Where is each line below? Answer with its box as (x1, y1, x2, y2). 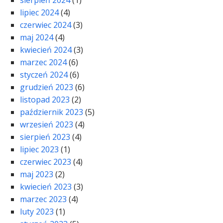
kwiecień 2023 (20, 181, 72, 193)
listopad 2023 (20, 94, 70, 106)
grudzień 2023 (20, 82, 73, 93)
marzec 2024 (20, 57, 67, 68)
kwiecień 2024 (20, 44, 72, 56)
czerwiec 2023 (20, 156, 71, 168)
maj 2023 (20, 169, 53, 180)
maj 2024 (20, 32, 53, 43)
